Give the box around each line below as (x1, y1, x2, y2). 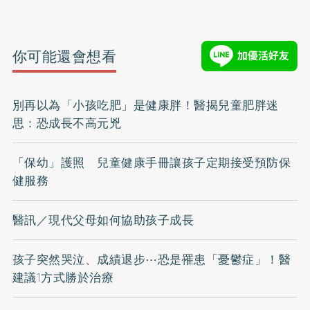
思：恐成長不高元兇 (12, 114, 122, 133)
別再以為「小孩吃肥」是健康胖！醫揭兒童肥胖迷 (12, 96, 279, 115)
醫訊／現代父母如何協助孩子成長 (12, 211, 194, 230)
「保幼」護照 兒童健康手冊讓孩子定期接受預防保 (12, 154, 291, 172)
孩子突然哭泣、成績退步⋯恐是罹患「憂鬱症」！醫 (12, 250, 291, 269)
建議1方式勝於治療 (12, 268, 114, 287)
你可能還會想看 (12, 44, 117, 68)
